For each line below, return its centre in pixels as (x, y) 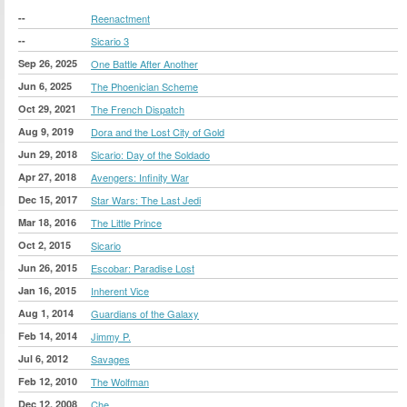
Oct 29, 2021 (47, 108)
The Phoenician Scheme (144, 86)
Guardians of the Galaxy (145, 313)
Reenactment (120, 18)
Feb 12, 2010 (48, 381)
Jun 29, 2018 (48, 154)
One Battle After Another (144, 63)
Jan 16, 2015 (47, 290)
